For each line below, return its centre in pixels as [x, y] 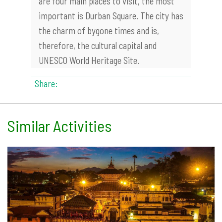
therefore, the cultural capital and [98, 46]
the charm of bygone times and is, [99, 31]
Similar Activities [59, 126]
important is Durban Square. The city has [111, 16]
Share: [46, 84]
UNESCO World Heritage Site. [89, 60]
